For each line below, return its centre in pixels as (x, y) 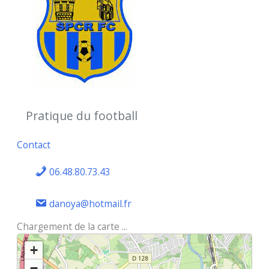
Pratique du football (81, 115)
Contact (33, 144)
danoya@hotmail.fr (89, 203)
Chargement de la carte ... (72, 226)
